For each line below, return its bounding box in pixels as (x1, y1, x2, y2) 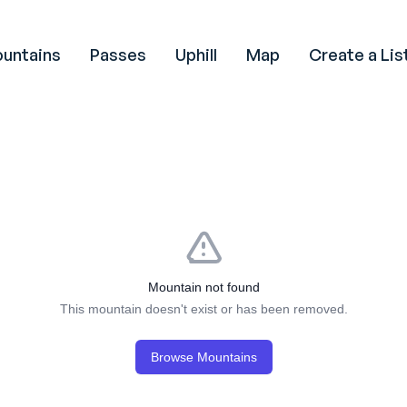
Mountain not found (147, 280, 260, 294)
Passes (90, 45, 147, 65)
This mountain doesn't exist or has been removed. (59, 302, 348, 316)
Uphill (175, 45, 218, 65)
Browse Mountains (150, 350, 257, 364)
